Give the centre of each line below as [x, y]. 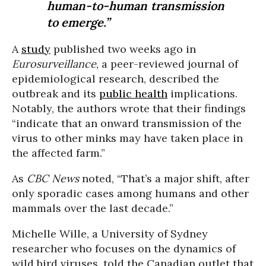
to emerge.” [78, 22]
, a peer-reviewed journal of [167, 64]
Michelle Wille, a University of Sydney [110, 234]
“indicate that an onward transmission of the [127, 123]
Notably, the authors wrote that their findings [129, 108]
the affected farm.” [58, 153]
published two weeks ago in [123, 49]
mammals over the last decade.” [93, 208]
